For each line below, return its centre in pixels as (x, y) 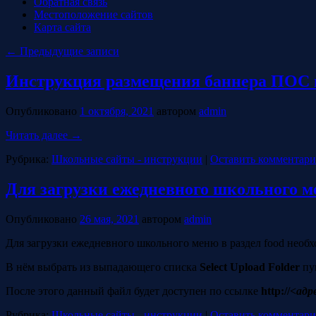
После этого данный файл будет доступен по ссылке (133, 291)
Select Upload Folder (250, 267)
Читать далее (38, 135)
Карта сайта (62, 27)
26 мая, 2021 (109, 219)
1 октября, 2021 (117, 111)
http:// (275, 291)
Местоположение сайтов (93, 14)
